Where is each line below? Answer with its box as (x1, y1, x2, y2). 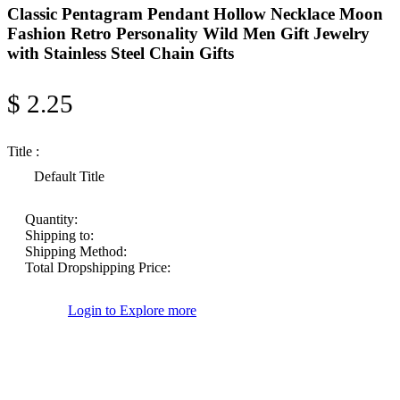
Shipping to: (25, 228, 94, 244)
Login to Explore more (68, 303, 196, 319)
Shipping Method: (25, 244, 127, 260)
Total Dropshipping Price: (25, 260, 171, 276)
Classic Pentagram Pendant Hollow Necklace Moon (7, 4, 383, 23)
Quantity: (25, 212, 78, 228)
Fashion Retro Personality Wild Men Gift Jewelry (7, 23, 370, 43)
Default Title (34, 169, 104, 185)
